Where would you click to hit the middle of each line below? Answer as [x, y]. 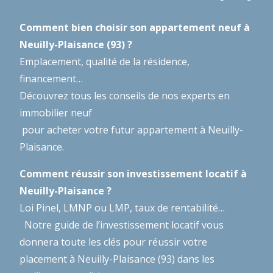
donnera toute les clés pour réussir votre [113, 242]
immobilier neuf [56, 112]
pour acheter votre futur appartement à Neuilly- [131, 129]
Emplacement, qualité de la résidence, [105, 61]
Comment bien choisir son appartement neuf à [135, 27]
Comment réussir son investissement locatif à [133, 173]
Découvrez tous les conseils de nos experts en [125, 95]
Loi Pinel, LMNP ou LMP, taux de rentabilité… [122, 207]
